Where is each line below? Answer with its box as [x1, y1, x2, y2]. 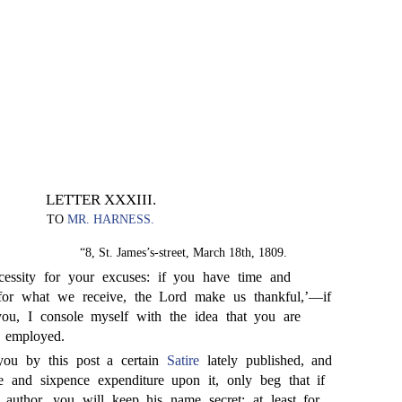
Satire [167, 353, 199, 368]
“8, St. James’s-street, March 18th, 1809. [80, 246, 287, 259]
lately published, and [199, 353, 333, 368]
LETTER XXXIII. [45, 191, 156, 208]
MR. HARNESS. [67, 213, 154, 226]
